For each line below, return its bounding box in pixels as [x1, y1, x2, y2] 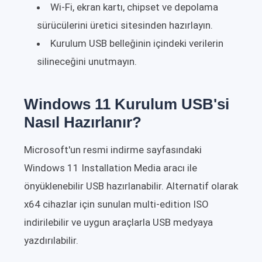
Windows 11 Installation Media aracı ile [24, 162, 197, 174]
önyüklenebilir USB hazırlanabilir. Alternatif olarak [24, 180, 238, 192]
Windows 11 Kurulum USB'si [24, 95, 229, 113]
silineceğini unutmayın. [37, 56, 137, 68]
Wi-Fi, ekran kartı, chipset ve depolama [50, 1, 218, 13]
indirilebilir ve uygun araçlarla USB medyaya [24, 216, 213, 229]
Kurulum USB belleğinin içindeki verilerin [50, 37, 223, 50]
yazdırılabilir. [24, 235, 78, 247]
